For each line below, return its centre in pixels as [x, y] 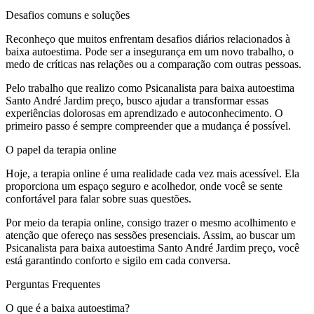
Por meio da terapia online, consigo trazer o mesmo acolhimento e [151, 222]
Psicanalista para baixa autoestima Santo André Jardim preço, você [152, 247]
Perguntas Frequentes [53, 284]
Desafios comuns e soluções [68, 15]
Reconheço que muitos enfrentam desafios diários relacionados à [148, 39]
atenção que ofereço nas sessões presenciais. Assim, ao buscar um [150, 235]
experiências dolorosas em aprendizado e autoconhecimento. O [144, 113]
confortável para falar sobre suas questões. [98, 198]
